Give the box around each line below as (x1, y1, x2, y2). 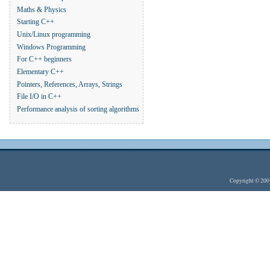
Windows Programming (17, 43, 86, 51)
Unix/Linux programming (17, 31, 90, 39)
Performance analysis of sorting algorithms (17, 105, 139, 114)
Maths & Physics (17, 6, 66, 14)
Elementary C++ (17, 68, 64, 77)
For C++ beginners (17, 55, 72, 64)
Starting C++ (17, 18, 54, 27)
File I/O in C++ (17, 93, 61, 101)
